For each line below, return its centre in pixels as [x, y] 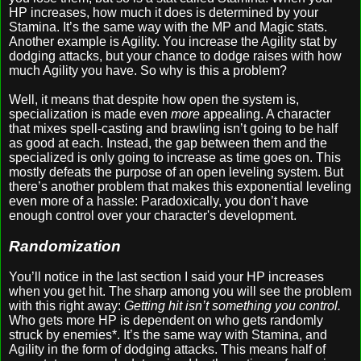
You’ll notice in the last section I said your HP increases [166, 276]
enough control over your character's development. [153, 215]
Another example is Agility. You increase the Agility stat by [173, 41]
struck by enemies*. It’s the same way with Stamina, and [168, 334]
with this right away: [66, 305]
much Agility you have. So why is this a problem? [148, 70]
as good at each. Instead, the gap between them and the [168, 143]
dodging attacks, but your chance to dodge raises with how [175, 56]
